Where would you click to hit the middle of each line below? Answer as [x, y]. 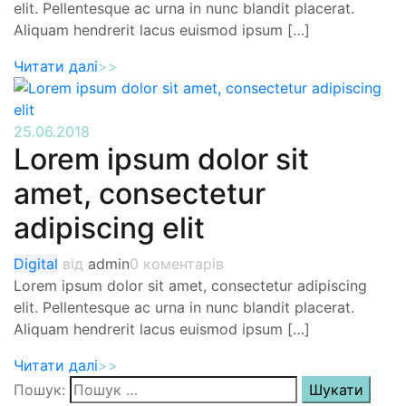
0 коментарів [177, 264]
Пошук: [39, 390]
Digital [36, 264]
